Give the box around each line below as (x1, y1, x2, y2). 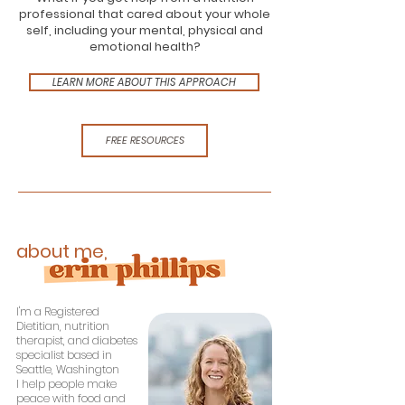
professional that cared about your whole (19, 5, 270, 23)
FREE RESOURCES (105, 133, 184, 147)
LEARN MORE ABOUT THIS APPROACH (52, 75, 236, 89)
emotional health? (89, 38, 201, 55)
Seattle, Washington (16, 362, 119, 377)
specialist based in (16, 347, 112, 363)
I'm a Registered (16, 304, 99, 319)
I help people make (16, 376, 117, 391)
